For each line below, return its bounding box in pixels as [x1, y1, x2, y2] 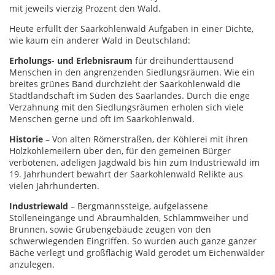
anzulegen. [9, 258, 55, 270]
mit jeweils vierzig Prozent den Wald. [9, 2, 161, 14]
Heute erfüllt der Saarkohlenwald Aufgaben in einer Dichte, [9, 22, 254, 34]
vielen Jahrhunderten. [9, 179, 99, 192]
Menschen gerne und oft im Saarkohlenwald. [9, 112, 195, 125]
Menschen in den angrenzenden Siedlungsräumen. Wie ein [9, 66, 255, 78]
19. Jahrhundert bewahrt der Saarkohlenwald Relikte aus [9, 168, 243, 180]
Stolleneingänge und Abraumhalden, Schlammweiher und [9, 211, 249, 223]
